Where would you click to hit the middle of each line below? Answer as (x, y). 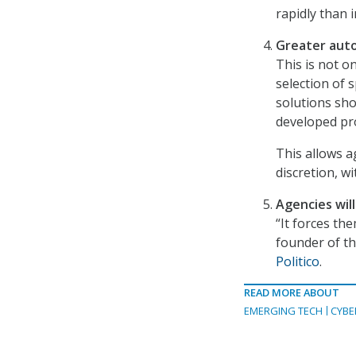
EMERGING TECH (283, 311)
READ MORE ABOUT (292, 292)
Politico (298, 261)
